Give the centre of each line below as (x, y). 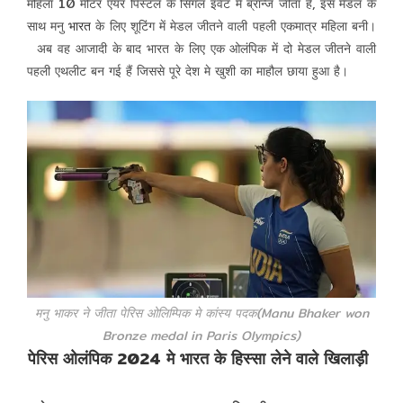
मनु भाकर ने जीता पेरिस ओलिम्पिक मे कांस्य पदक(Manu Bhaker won (201, 313)
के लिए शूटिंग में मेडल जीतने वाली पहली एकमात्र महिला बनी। (234, 27)
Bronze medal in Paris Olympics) (201, 335)
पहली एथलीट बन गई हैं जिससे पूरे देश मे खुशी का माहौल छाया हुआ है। (187, 72)
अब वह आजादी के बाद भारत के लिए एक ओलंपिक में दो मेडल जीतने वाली (201, 49)
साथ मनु (48, 27)
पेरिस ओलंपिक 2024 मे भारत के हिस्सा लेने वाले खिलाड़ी (201, 358)
